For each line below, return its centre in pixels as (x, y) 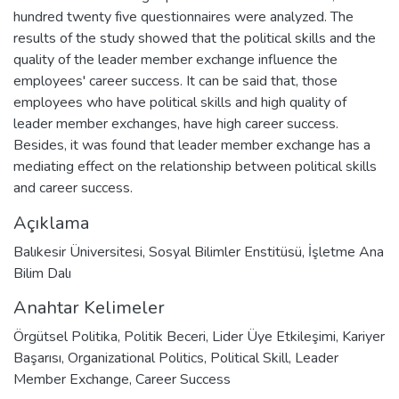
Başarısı (37, 358)
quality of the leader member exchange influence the (175, 59)
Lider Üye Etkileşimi (274, 336)
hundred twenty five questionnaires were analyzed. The (183, 16)
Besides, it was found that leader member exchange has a (192, 145)
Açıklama (51, 223)
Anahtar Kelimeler (89, 307)
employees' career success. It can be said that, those (175, 81)
